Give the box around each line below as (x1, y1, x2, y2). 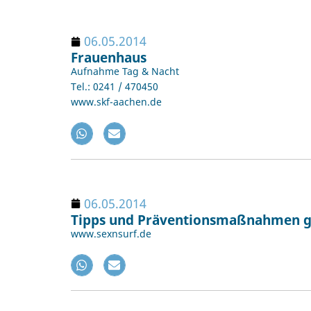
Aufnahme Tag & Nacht (71, 65, 179, 78)
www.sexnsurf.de (71, 226, 151, 240)
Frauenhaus (71, 48, 146, 67)
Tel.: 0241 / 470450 (71, 80, 158, 94)
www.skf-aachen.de (71, 95, 162, 109)
